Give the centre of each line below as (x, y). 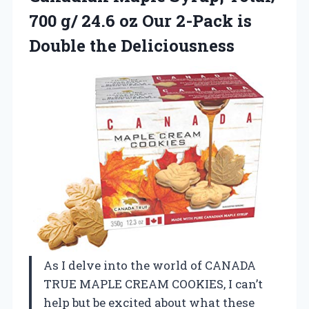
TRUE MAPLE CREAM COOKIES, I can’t (153, 283)
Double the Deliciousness (132, 46)
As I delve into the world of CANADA (150, 265)
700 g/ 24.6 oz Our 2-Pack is (140, 21)
